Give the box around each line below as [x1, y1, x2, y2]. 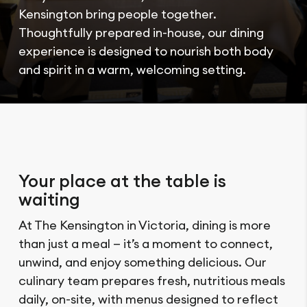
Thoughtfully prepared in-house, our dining [19, 25, 264, 40]
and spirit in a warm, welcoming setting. [19, 62, 246, 77]
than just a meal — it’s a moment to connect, [19, 236, 273, 252]
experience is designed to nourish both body [19, 43, 273, 59]
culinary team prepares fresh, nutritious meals [19, 273, 285, 289]
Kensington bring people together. [19, 6, 217, 22]
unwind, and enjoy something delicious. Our [19, 254, 267, 271]
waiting [19, 188, 80, 211]
